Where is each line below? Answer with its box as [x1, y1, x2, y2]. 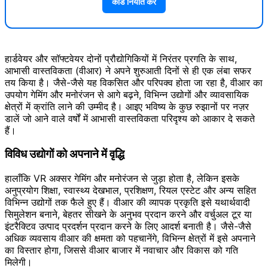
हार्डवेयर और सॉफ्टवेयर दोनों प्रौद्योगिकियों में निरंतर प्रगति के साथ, [5, 52, 237, 65]
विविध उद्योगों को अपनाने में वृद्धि [5, 147, 124, 162]
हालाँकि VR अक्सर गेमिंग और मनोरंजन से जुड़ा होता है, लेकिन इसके [5, 172, 239, 185]
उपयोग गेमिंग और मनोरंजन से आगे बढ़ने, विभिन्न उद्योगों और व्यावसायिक [5, 88, 249, 100]
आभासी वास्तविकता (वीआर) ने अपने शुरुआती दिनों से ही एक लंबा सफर [5, 64, 251, 77]
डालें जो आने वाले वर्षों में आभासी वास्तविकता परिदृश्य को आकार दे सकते [5, 112, 255, 124]
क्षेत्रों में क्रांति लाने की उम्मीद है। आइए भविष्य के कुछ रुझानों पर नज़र [5, 100, 249, 112]
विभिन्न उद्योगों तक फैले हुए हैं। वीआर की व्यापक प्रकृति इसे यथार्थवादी [5, 196, 250, 209]
